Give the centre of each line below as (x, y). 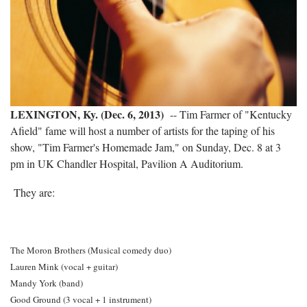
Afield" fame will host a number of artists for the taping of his (143, 130)
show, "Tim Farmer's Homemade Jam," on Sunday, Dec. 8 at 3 (146, 147)
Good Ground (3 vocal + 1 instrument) (81, 299)
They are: (34, 192)
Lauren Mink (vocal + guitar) (64, 266)
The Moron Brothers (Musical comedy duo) (91, 250)
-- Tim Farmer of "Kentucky (229, 114)
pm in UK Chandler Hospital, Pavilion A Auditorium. (130, 163)
